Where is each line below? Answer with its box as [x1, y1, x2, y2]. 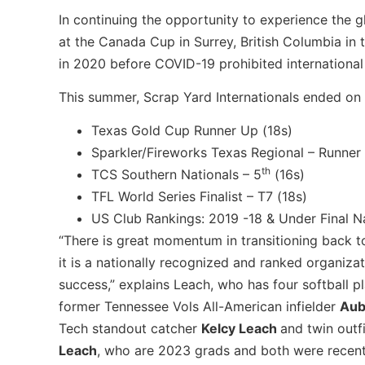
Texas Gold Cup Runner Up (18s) [91, 122, 292, 139]
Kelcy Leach [201, 320, 280, 337]
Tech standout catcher [59, 320, 201, 337]
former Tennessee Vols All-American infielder [59, 298, 340, 315]
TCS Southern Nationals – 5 [91, 166, 262, 183]
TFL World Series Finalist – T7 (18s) [91, 188, 307, 205]
